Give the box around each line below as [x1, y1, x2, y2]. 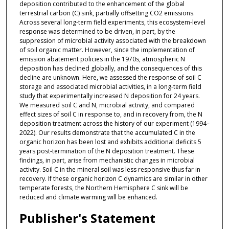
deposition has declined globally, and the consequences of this [19, 63, 202, 73]
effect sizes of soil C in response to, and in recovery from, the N [19, 109, 202, 119]
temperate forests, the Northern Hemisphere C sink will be [19, 183, 188, 192]
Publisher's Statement [19, 210, 155, 227]
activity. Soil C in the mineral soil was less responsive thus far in [19, 165, 200, 174]
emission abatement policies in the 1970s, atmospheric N [19, 54, 185, 63]
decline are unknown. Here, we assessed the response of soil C [19, 73, 201, 82]
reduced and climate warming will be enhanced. [19, 192, 157, 201]
